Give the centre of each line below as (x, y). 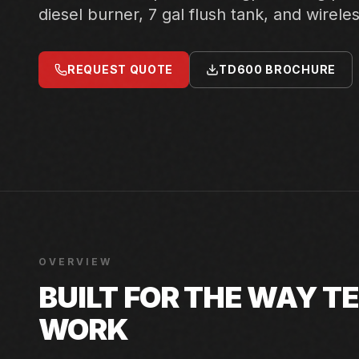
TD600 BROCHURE (277, 69)
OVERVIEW (75, 262)
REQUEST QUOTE (121, 69)
